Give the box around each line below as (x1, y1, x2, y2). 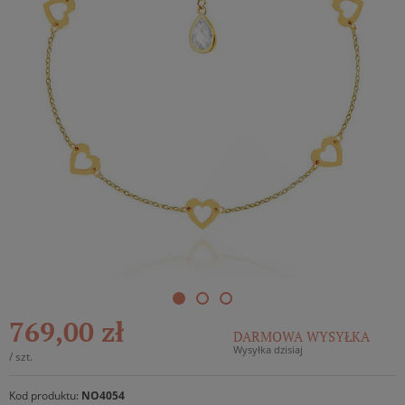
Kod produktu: (9, 388, 81, 403)
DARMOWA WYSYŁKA (233, 327, 371, 345)
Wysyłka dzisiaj (233, 343, 304, 356)
